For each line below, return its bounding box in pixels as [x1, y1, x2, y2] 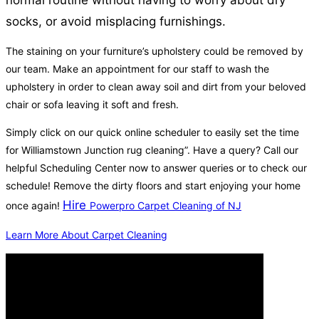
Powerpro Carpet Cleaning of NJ [90, 199, 241, 212]
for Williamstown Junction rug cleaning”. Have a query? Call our [6, 144, 298, 157]
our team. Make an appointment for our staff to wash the [6, 63, 269, 75]
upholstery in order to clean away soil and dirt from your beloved [6, 80, 306, 93]
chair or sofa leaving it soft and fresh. [6, 98, 179, 111]
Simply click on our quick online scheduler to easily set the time [6, 126, 299, 139]
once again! [6, 199, 63, 212]
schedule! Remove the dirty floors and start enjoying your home [6, 179, 300, 192]
